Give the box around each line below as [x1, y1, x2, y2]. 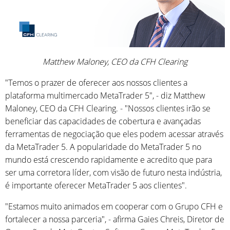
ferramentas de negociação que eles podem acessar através [5, 128, 223, 140]
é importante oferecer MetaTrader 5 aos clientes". [5, 179, 187, 191]
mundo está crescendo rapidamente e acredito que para [5, 154, 212, 165]
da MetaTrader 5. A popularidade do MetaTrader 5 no [5, 141, 201, 152]
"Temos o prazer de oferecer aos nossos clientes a [5, 76, 187, 88]
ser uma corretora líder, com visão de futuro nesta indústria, [5, 166, 222, 178]
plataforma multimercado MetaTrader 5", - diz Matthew [5, 89, 205, 101]
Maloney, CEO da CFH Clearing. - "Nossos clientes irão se [5, 102, 210, 114]
